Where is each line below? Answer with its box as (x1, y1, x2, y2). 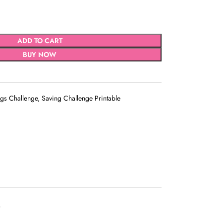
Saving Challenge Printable (42, 93, 121, 103)
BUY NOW (23, 50, 57, 59)
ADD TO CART (17, 36, 62, 46)
